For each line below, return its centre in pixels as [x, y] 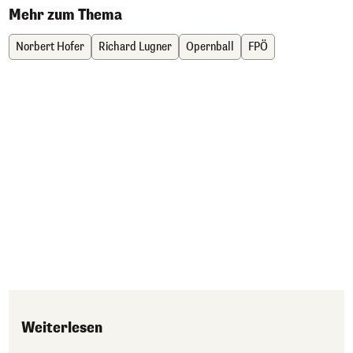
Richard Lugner [135, 46]
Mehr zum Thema [65, 15]
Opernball [210, 46]
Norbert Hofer [50, 46]
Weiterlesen [62, 327]
